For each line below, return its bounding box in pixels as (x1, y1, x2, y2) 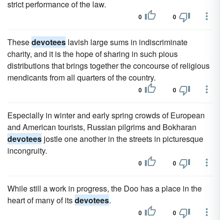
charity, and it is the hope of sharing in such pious (7, 48, 178, 59)
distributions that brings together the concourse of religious (7, 60, 210, 71)
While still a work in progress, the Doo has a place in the (7, 183, 202, 194)
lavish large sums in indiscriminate (66, 36, 188, 48)
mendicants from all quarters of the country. (7, 72, 156, 83)
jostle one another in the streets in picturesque (42, 133, 203, 144)
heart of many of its (7, 194, 75, 206)
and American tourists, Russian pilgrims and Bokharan (7, 121, 196, 133)
